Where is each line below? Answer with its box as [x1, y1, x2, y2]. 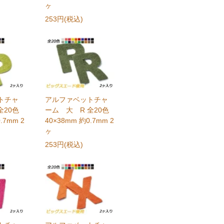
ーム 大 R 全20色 [44, 105, 109, 114]
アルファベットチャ [44, 95, 108, 103]
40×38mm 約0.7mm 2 [44, 116, 114, 124]
